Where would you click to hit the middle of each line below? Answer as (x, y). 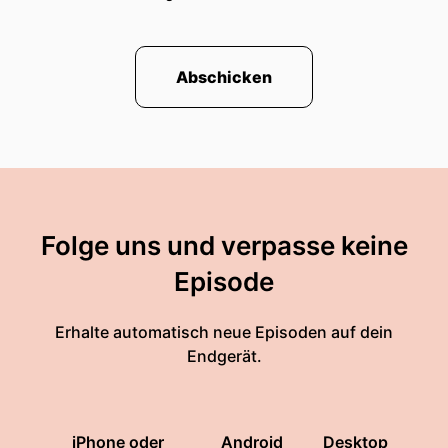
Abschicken (224, 77)
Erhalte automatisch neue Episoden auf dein (224, 332)
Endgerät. (224, 356)
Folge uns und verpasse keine (224, 245)
